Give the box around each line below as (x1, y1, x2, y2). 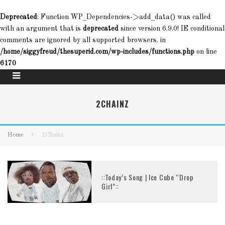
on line (194, 48, 217, 55)
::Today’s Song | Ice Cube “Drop (101, 171, 194, 182)
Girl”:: (101, 180, 120, 191)
